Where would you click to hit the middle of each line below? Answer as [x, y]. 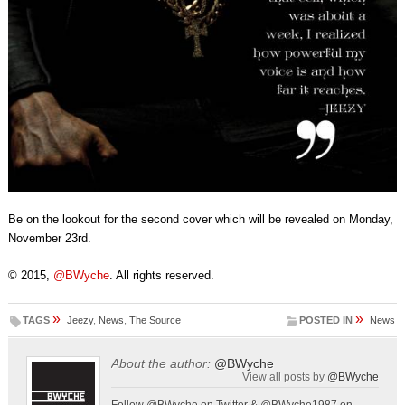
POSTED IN [326, 320]
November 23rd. [49, 239]
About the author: [160, 364]
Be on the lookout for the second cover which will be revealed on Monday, [200, 220]
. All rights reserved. [161, 276]
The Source [155, 320]
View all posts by [285, 377]
